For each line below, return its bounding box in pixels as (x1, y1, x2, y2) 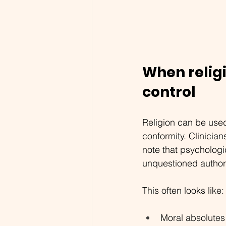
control (142, 82, 196, 102)
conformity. (142, 130, 189, 142)
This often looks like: (142, 184, 224, 196)
